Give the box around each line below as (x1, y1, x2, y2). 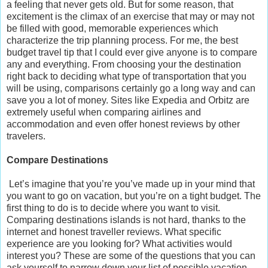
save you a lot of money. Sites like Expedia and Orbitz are (7, 95, 249, 105)
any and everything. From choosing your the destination (7, 59, 241, 69)
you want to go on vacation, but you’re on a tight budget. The (7, 190, 261, 201)
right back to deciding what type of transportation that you (7, 71, 246, 81)
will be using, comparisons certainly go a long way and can (7, 83, 255, 93)
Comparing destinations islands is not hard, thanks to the (7, 214, 246, 225)
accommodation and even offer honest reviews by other (7, 118, 240, 129)
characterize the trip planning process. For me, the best (7, 35, 238, 45)
